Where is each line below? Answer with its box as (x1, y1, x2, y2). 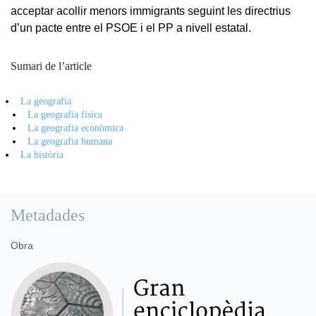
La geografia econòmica (28, 122, 124, 133)
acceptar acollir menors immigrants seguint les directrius (11, 4, 291, 17)
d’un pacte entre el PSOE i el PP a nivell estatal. (11, 21, 251, 34)
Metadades (11, 205, 85, 224)
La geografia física (28, 109, 103, 120)
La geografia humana (28, 135, 113, 147)
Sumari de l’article (11, 59, 92, 72)
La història (20, 149, 64, 160)
